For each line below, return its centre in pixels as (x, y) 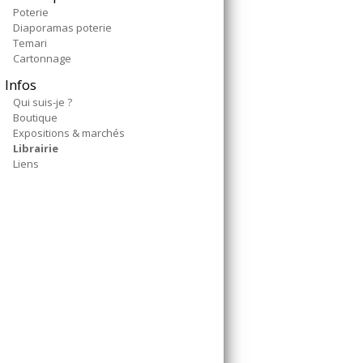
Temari (30, 43)
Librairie (36, 148)
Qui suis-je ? (43, 102)
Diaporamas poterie (62, 28)
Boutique (35, 117)
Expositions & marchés (69, 133)
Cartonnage (42, 58)
